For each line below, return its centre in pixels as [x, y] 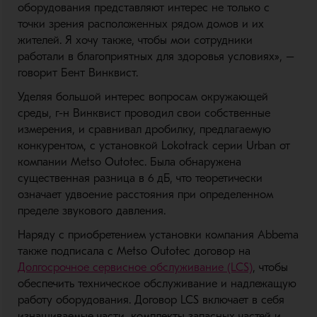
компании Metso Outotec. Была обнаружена [129, 162]
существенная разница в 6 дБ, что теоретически [140, 178]
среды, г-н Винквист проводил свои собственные [144, 113]
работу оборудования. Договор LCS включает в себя [151, 300]
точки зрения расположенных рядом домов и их [140, 24]
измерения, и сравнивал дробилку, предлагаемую [144, 129]
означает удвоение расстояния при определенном [145, 195]
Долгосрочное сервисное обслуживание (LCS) [135, 267]
